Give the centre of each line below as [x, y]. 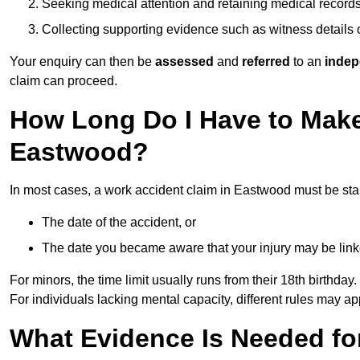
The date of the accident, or [119, 223]
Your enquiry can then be [82, 62]
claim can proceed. [63, 81]
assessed [186, 62]
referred [264, 62]
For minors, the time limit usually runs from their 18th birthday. [183, 280]
